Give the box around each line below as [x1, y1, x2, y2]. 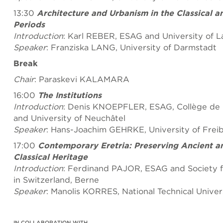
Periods [13, 19, 45, 29]
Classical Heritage [13, 152, 88, 162]
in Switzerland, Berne [13, 175, 99, 185]
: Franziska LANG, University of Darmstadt [46, 42, 217, 52]
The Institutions [38, 90, 102, 100]
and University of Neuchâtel [13, 113, 125, 123]
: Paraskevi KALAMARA [34, 74, 129, 84]
